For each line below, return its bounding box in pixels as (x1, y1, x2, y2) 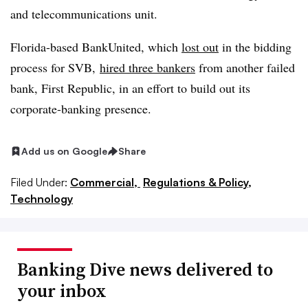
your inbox (17, 278, 107, 303)
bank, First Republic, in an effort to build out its (10, 80, 250, 96)
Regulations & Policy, (143, 175, 252, 189)
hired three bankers (100, 59, 195, 76)
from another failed (195, 59, 295, 76)
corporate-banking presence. (10, 100, 151, 117)
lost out (181, 38, 219, 55)
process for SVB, (10, 59, 100, 76)
